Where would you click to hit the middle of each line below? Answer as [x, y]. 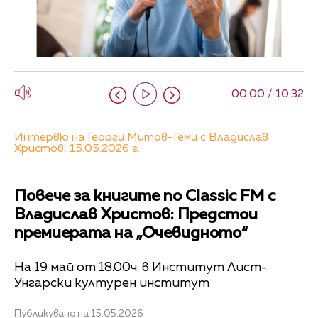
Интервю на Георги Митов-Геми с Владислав [141, 138]
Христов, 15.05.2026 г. [77, 149]
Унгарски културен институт [112, 283]
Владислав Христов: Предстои [136, 215]
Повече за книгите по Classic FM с [145, 197]
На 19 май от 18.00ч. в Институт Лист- [141, 267]
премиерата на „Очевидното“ [131, 234]
